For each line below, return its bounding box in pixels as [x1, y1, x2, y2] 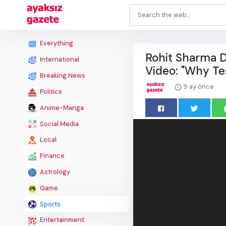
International [38, 55, 79, 64]
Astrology [38, 167, 70, 177]
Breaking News [38, 71, 85, 80]
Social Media [38, 119, 79, 128]
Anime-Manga [38, 103, 84, 112]
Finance [38, 151, 65, 160]
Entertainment [38, 215, 84, 224]
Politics [38, 87, 62, 96]
